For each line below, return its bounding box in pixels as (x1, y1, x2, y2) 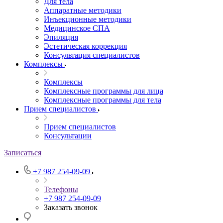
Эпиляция (44, 33, 78, 41)
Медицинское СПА (44, 24, 110, 32)
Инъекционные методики (44, 15, 131, 23)
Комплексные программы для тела (44, 96, 161, 104)
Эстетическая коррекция (44, 42, 127, 50)
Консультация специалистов (44, 51, 140, 59)
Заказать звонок (44, 203, 98, 212)
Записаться (4, 148, 41, 157)
